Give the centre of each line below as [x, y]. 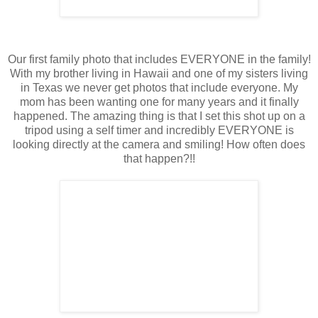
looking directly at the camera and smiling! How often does [159, 144]
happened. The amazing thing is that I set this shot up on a [159, 116]
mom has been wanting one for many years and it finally [159, 102]
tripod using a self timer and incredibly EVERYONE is [159, 130]
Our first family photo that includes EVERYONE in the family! [159, 59]
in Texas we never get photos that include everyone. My [159, 87]
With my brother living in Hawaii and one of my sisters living [159, 73]
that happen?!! [159, 158]
